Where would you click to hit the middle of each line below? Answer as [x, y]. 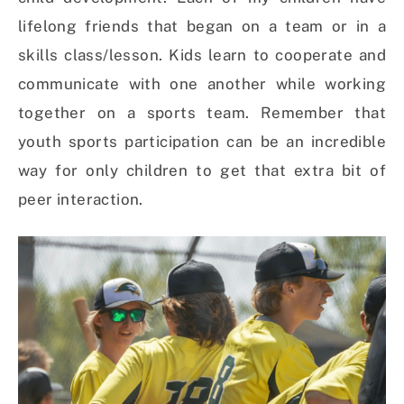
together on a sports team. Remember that [202, 113]
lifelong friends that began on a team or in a [202, 27]
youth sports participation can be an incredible [202, 142]
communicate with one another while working [202, 84]
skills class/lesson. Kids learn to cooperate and [202, 55]
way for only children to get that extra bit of [202, 171]
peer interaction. [83, 200]
